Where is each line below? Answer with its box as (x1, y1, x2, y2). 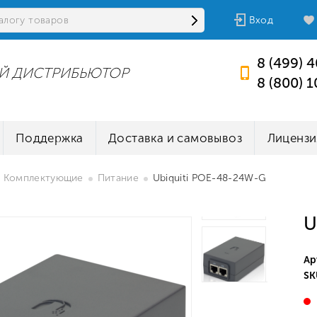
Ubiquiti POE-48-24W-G (152, 172, 267, 184)
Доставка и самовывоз (108, 131, 243, 145)
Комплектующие (3, 172, 83, 184)
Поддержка (15, 131, 83, 145)
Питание (97, 172, 139, 184)
